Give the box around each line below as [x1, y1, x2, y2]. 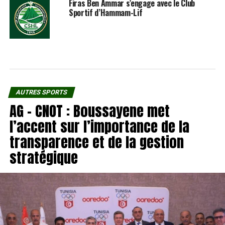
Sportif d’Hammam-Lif [68, 7, 143, 19]
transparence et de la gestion [9, 131, 184, 153]
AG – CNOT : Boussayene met [9, 100, 170, 122]
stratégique [9, 147, 78, 169]
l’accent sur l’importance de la [9, 116, 189, 138]
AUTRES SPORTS [15, 88, 68, 96]
